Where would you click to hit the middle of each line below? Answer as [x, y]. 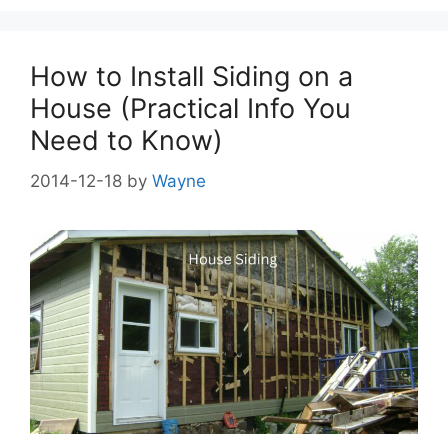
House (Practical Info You [190, 109]
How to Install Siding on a [191, 77]
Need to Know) [126, 141]
